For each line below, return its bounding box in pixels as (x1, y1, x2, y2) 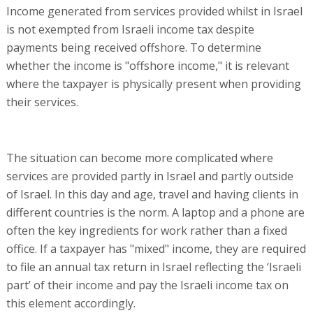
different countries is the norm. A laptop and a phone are (6, 205, 305, 220)
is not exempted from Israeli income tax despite (6, 22, 254, 37)
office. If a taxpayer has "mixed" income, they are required (6, 241, 306, 256)
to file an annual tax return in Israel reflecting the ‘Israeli (6, 259, 301, 275)
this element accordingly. (6, 296, 136, 311)
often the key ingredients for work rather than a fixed (6, 223, 287, 238)
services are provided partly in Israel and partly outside (6, 168, 293, 184)
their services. (6, 94, 78, 110)
